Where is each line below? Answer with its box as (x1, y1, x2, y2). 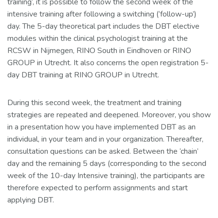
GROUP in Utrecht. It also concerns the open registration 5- (7, 57, 209, 68)
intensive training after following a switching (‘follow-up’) (7, 9, 197, 19)
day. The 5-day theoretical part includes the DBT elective (7, 21, 200, 32)
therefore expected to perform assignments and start (7, 182, 188, 193)
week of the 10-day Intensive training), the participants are (7, 170, 205, 181)
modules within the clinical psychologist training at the (7, 33, 188, 44)
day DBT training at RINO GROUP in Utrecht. (7, 70, 159, 80)
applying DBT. (7, 195, 54, 205)
